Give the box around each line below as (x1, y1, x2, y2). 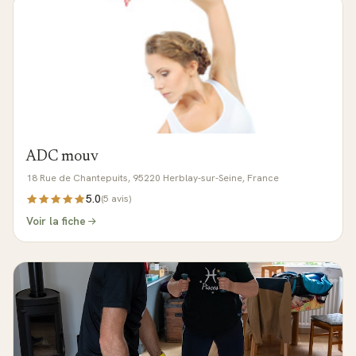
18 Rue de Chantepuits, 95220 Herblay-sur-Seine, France (26, 172, 279, 184)
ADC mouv (26, 149, 99, 164)
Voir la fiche (26, 214, 86, 228)
